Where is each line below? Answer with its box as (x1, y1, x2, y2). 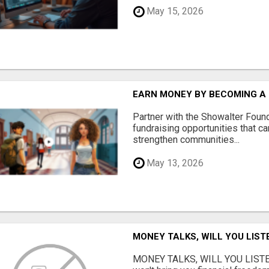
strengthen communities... (133, 134, 240, 146)
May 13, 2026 (144, 157, 204, 169)
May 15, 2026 (144, 5, 204, 17)
